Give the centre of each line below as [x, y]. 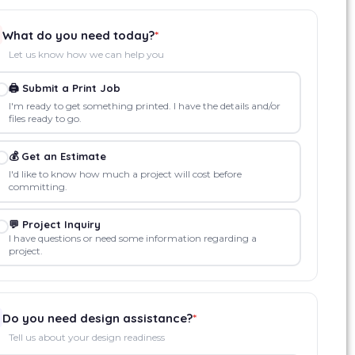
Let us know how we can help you [87, 54]
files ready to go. [45, 118]
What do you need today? [79, 35]
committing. [38, 187]
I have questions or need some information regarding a [132, 238]
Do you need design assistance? [98, 318]
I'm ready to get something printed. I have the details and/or [144, 105]
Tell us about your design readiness [87, 337]
